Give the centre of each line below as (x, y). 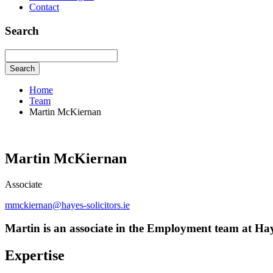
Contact (44, 7)
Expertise (35, 256)
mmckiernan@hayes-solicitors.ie (67, 205)
